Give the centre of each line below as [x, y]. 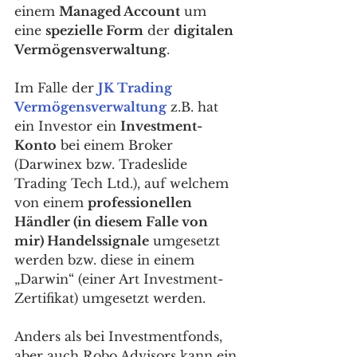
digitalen [205, 30]
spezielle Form [94, 30]
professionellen [141, 202]
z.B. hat [194, 106]
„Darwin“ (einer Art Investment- [119, 279]
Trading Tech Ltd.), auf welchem [124, 183]
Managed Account [120, 11]
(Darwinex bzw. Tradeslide [103, 164]
